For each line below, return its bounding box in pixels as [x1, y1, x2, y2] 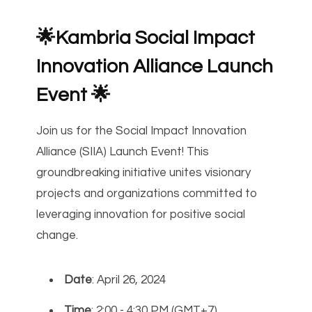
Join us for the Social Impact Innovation [36, 125, 247, 138]
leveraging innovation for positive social [36, 208, 246, 221]
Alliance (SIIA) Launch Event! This [36, 146, 210, 159]
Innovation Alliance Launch [36, 56, 274, 77]
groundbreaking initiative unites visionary [36, 166, 251, 180]
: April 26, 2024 [92, 274, 169, 287]
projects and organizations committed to [36, 187, 258, 201]
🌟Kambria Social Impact [36, 28, 256, 49]
